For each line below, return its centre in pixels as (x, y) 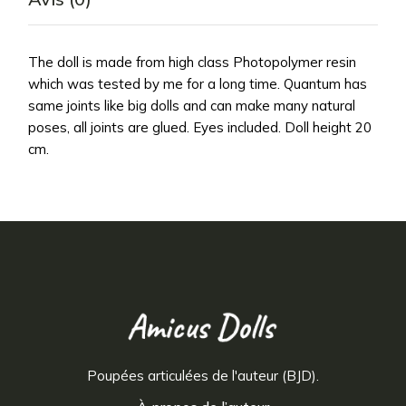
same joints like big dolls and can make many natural (192, 105)
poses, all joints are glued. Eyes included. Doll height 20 (200, 127)
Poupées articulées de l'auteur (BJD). (203, 375)
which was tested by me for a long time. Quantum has (198, 83)
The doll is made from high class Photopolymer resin (193, 62)
